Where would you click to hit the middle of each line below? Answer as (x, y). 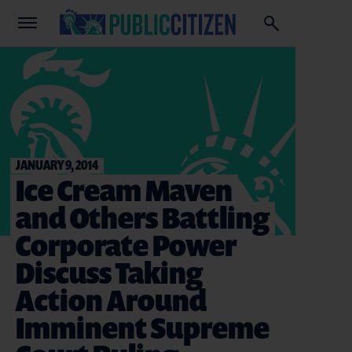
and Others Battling (143, 217)
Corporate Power (126, 245)
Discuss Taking (109, 272)
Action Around (111, 300)
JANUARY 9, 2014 (57, 165)
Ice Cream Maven (124, 190)
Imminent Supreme (143, 327)
